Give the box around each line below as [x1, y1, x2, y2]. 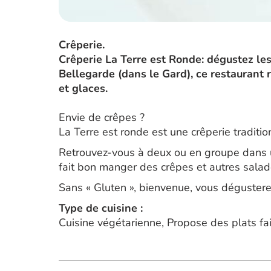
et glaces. [59, 81, 108, 96]
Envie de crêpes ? [59, 110, 145, 125]
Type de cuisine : [59, 201, 143, 215]
